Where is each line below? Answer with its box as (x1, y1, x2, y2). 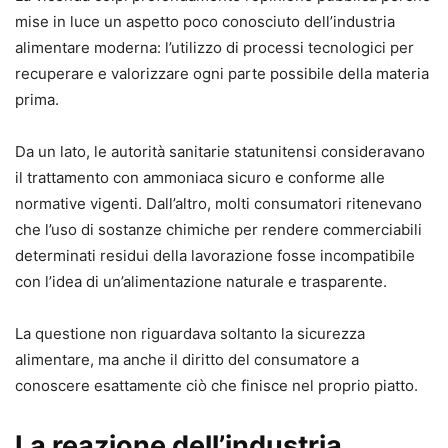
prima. (15, 89, 59, 109)
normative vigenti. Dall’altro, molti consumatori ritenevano (15, 193, 422, 213)
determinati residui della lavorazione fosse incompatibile (15, 245, 415, 265)
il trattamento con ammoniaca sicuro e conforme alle (15, 167, 385, 187)
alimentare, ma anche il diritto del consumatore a (15, 349, 359, 369)
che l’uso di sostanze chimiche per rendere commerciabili (15, 219, 422, 239)
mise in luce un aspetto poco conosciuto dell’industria (15, 11, 395, 31)
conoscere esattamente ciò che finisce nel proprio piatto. (15, 375, 418, 395)
